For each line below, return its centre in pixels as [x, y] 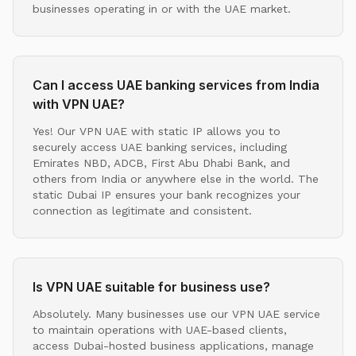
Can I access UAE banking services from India [176, 85]
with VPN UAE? [79, 104]
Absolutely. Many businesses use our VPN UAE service [176, 313]
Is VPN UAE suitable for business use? [151, 286]
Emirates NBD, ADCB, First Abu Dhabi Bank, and [161, 163]
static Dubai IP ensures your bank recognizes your [166, 194]
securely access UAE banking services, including [160, 147]
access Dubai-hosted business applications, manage [173, 345]
